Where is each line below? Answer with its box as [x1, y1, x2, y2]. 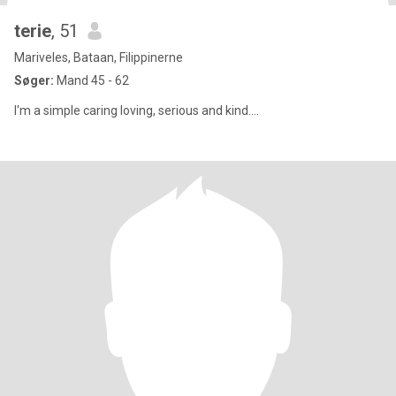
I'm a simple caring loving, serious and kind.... [14, 103, 259, 118]
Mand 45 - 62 [54, 73, 129, 88]
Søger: [14, 73, 54, 88]
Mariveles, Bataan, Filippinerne [14, 50, 183, 65]
